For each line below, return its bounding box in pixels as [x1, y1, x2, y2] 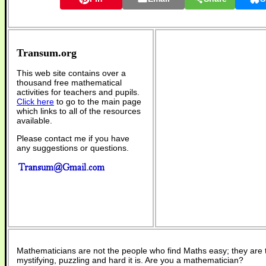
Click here [17, 96, 54, 106]
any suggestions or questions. [17, 142, 129, 153]
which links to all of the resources [17, 106, 141, 116]
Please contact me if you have [17, 133, 129, 143]
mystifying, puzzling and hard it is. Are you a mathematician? [17, 255, 243, 265]
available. [17, 115, 52, 125]
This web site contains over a [17, 68, 126, 78]
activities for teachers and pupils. [17, 87, 140, 97]
